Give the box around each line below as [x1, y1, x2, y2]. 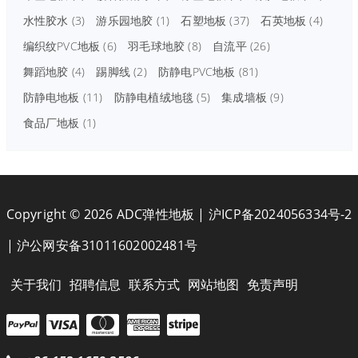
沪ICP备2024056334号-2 [208, 205, 352, 223]
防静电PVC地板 [157, 63, 236, 79]
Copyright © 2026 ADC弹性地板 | [6, 205, 209, 223]
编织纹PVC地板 [22, 38, 101, 54]
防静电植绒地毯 [113, 89, 194, 105]
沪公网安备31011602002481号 [16, 236, 197, 254]
